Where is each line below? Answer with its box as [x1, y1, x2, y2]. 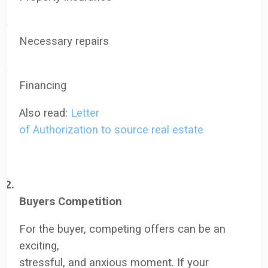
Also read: [19, 106, 71, 120]
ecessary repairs [28, 34, 109, 48]
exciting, [19, 239, 59, 252]
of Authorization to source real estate [19, 123, 203, 136]
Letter [71, 106, 99, 120]
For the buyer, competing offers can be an [19, 222, 226, 236]
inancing [26, 78, 66, 92]
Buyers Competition [19, 194, 122, 208]
